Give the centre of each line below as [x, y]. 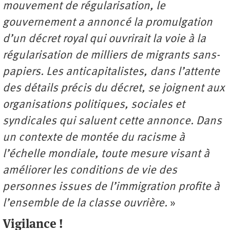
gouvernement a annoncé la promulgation [108, 23]
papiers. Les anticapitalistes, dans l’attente [111, 72]
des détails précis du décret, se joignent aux [114, 88]
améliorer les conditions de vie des [90, 170]
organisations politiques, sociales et [94, 105]
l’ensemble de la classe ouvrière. [86, 203]
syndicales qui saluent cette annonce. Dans [112, 121]
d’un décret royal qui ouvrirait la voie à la [104, 39]
